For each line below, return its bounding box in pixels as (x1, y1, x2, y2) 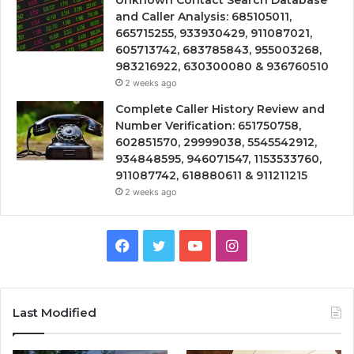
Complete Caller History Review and (115, 102, 325, 117)
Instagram (236, 236, 305, 254)
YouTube (201, 236, 259, 254)
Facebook (129, 236, 195, 254)
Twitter (164, 236, 213, 254)
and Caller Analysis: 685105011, (115, 9, 292, 24)
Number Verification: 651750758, (115, 119, 301, 134)
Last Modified (13, 305, 96, 321)
